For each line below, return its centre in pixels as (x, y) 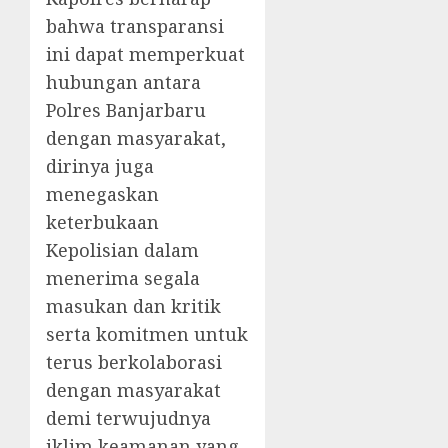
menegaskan (102, 194)
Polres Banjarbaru (126, 110)
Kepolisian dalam (122, 250)
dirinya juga (100, 166)
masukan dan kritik (133, 306)
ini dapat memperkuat (145, 54)
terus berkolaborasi (134, 362)
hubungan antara (123, 82)
